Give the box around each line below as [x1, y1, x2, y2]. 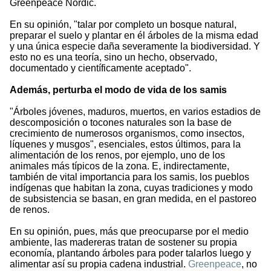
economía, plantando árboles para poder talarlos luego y [10, 248, 251, 259]
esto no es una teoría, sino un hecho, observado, [10, 52, 217, 63]
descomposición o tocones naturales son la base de [10, 117, 232, 128]
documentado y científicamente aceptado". [10, 63, 191, 74]
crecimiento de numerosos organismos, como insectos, [10, 128, 244, 139]
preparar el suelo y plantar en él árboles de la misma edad [10, 30, 258, 41]
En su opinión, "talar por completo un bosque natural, [10, 19, 237, 30]
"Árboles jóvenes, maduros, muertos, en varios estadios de [10, 106, 261, 117]
